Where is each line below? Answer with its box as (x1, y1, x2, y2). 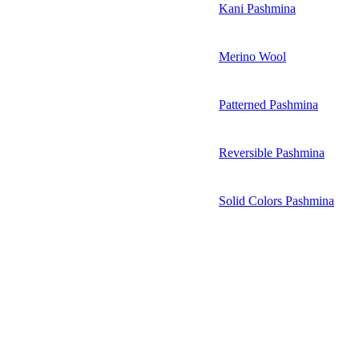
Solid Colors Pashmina (219, 193, 334, 208)
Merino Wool (219, 49, 286, 63)
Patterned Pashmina (219, 97, 318, 111)
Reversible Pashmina (219, 145, 325, 159)
